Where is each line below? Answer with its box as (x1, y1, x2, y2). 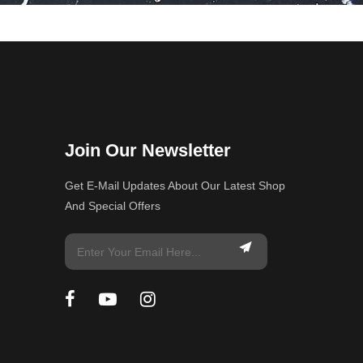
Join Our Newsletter (65, 140, 232, 160)
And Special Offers (65, 199, 161, 212)
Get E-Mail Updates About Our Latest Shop (65, 179, 286, 192)
